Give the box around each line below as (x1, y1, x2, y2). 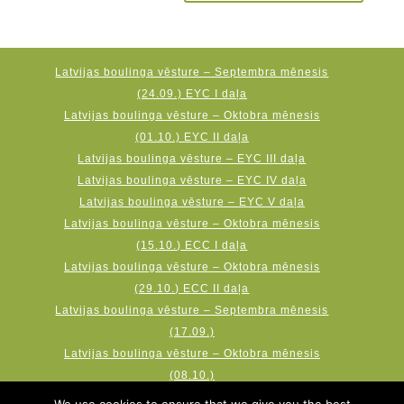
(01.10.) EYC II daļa (134, 131, 249, 143)
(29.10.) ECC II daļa (134, 282, 250, 295)
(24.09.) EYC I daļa (136, 87, 247, 100)
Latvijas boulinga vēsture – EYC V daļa (78, 196, 305, 208)
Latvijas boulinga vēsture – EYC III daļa (78, 152, 307, 165)
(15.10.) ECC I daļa (136, 239, 248, 252)
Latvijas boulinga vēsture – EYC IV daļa (77, 174, 307, 187)
